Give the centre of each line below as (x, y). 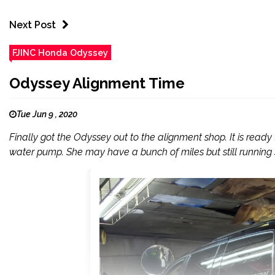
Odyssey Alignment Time (97, 83)
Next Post (33, 25)
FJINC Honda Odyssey (60, 53)
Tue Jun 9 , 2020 (47, 114)
